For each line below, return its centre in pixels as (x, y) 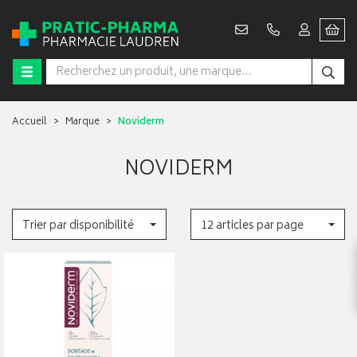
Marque (82, 123)
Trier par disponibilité (78, 226)
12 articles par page (252, 226)
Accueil (29, 123)
